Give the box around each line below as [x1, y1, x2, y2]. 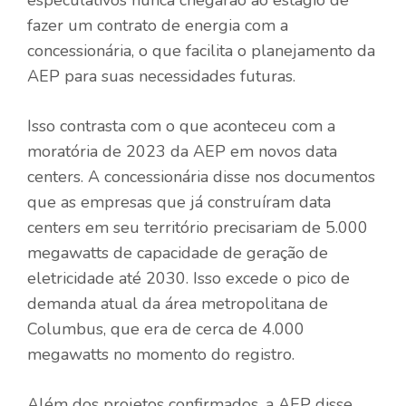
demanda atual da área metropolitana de [27, 292, 328, 314]
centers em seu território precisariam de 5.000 [27, 216, 368, 238]
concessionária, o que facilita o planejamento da [27, 39, 375, 62]
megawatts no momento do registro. [27, 343, 295, 365]
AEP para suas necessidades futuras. [27, 64, 295, 87]
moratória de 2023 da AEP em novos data [27, 140, 337, 162]
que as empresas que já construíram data [27, 190, 331, 213]
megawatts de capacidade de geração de [27, 241, 328, 264]
